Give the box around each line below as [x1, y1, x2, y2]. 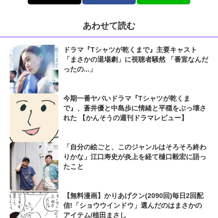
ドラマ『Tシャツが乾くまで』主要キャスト [63, 46, 197, 54]
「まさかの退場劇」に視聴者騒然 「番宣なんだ [63, 55, 208, 64]
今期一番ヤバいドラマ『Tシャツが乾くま [63, 94, 190, 103]
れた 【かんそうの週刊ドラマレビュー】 [63, 114, 188, 122]
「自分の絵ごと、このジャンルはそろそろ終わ [63, 143, 206, 151]
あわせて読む [83, 21, 135, 31]
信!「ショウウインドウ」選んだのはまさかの [63, 201, 202, 210]
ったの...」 [63, 65, 96, 73]
